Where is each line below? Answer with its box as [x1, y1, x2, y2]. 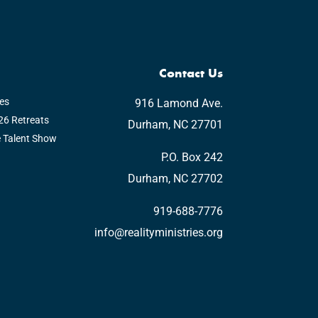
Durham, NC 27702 [127, 172, 223, 186]
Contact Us [158, 64, 223, 82]
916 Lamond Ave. [134, 97, 223, 111]
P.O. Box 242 [160, 150, 223, 165]
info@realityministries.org [94, 226, 223, 240]
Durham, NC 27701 [127, 118, 223, 132]
